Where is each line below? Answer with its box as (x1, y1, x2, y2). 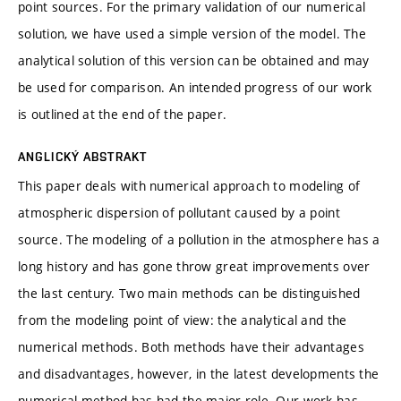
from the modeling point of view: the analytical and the (18, 311, 347, 328)
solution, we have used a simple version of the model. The (18, 24, 366, 42)
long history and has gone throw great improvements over (18, 257, 371, 275)
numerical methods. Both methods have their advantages (18, 337, 364, 355)
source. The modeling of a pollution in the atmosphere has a (18, 230, 380, 248)
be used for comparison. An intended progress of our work (18, 78, 372, 96)
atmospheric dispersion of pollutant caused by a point (18, 203, 340, 221)
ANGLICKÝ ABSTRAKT (18, 149, 148, 164)
